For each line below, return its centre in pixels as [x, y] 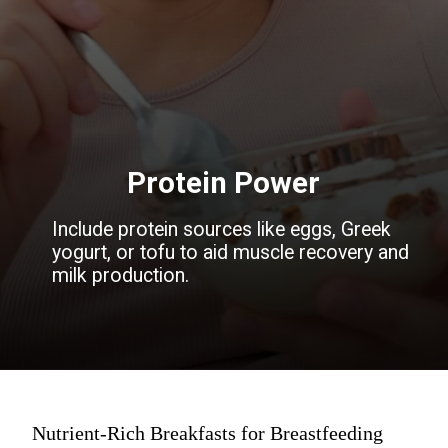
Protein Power [223, 182]
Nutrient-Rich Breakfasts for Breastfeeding [207, 433]
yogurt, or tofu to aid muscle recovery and [231, 253]
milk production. [121, 276]
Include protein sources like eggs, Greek [222, 230]
